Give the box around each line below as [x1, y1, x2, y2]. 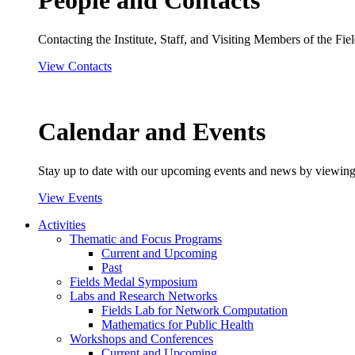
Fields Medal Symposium [70, 274, 197, 288]
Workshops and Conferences [70, 331, 213, 345]
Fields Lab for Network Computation [101, 303, 288, 317]
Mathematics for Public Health [101, 317, 254, 331]
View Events [38, 190, 102, 204]
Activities [38, 217, 86, 231]
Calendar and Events [38, 117, 265, 147]
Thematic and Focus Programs [70, 231, 222, 246]
